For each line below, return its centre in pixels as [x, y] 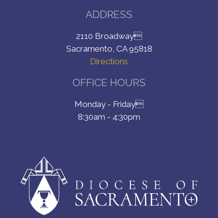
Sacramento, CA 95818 [109, 49]
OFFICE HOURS [109, 83]
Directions [109, 62]
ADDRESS [109, 15]
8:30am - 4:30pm [109, 117]
